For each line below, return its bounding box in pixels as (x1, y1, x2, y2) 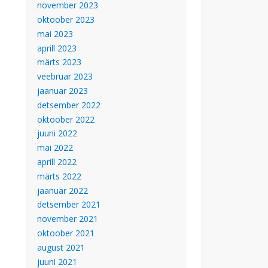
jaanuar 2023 (36, 85, 88, 97)
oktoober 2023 (36, 14, 95, 26)
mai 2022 (36, 142, 73, 154)
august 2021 (36, 241, 85, 253)
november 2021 (36, 213, 98, 225)
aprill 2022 (36, 156, 77, 167)
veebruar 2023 (36, 71, 93, 83)
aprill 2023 (36, 42, 77, 54)
